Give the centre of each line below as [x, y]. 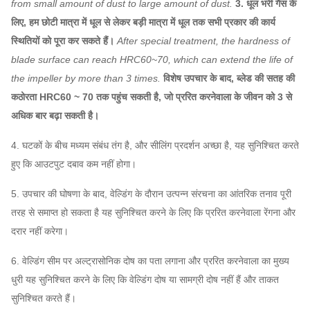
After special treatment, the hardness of [203, 41]
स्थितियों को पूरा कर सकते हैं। [63, 41]
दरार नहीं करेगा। [40, 231]
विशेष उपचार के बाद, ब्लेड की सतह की [229, 78]
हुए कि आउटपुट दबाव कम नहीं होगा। [74, 164]
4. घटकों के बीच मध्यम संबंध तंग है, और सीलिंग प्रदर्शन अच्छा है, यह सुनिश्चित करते [155, 145]
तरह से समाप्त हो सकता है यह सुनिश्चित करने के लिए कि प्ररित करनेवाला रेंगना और [153, 212]
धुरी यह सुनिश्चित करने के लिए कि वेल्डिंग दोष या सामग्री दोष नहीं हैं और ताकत [145, 280]
